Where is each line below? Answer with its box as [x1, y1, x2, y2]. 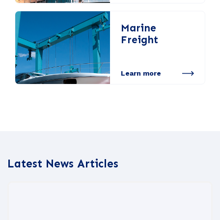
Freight [120, 34, 158, 46]
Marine [120, 22, 156, 34]
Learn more [120, 69, 161, 77]
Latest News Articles [7, 157, 118, 171]
